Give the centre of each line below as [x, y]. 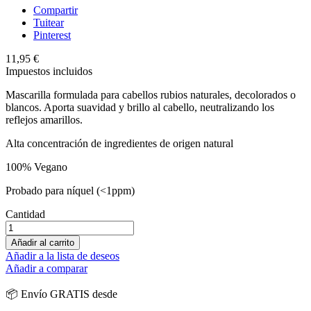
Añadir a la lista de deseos [62, 255]
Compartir [56, 10]
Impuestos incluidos [49, 71]
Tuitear [49, 22]
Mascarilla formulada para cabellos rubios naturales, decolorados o [151, 94]
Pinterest [52, 35]
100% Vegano [36, 167]
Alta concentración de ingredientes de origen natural [119, 143]
